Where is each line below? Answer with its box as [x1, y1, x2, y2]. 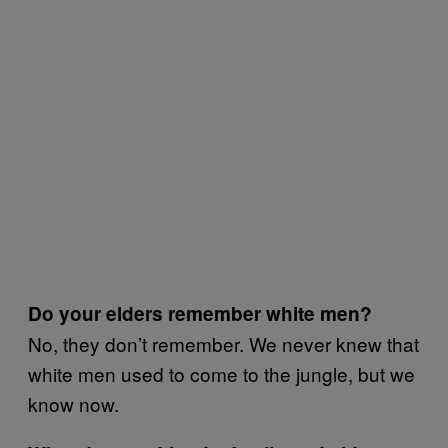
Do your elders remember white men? [28, 300, 372, 327]
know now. [28, 390, 124, 417]
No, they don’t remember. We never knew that [28, 330, 419, 357]
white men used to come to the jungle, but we [28, 360, 415, 387]
